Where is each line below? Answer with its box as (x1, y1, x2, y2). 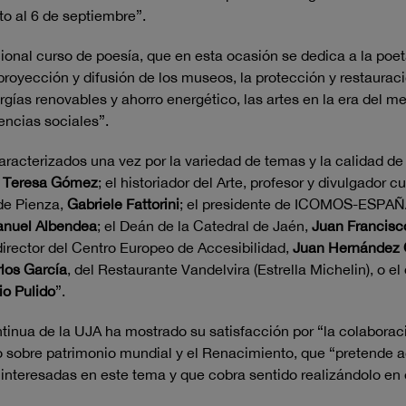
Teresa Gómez (3, 174, 98, 190)
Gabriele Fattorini (67, 196, 179, 212)
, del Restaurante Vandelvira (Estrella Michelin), (67, 261, 373, 277)
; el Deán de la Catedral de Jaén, (97, 217, 312, 234)
